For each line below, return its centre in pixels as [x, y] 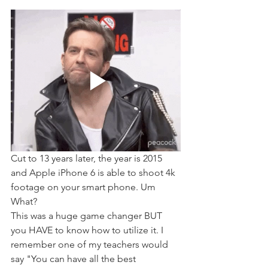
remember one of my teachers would [91, 244]
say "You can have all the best [74, 258]
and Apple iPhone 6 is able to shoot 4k [94, 172]
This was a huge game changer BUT [88, 215]
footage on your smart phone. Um [84, 187]
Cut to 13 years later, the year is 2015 [88, 158]
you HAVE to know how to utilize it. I [88, 230]
